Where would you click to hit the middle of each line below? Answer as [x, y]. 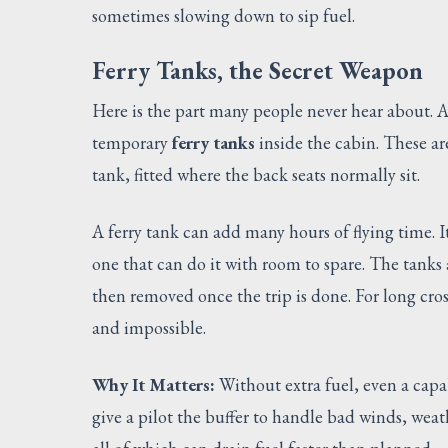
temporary [132, 142]
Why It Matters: [153, 384]
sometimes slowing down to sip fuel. [223, 15]
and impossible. [149, 327]
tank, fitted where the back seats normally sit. [256, 174]
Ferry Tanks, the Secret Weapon [257, 70]
